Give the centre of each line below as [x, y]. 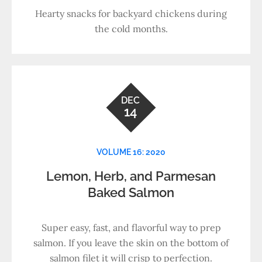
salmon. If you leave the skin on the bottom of [131, 243]
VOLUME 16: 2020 [131, 152]
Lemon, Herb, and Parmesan [131, 176]
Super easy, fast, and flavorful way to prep [131, 227]
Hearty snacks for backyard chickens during [131, 13]
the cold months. [131, 29]
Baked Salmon [131, 192]
